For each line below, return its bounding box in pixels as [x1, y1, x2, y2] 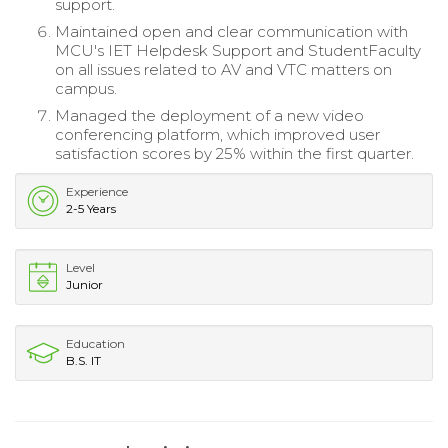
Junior [66, 277, 103, 293]
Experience [66, 184, 128, 200]
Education [66, 336, 125, 352]
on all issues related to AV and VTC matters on [55, 60, 392, 80]
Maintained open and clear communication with [55, 22, 408, 42]
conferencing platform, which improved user [55, 125, 380, 145]
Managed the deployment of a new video [55, 106, 364, 126]
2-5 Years [66, 201, 116, 217]
